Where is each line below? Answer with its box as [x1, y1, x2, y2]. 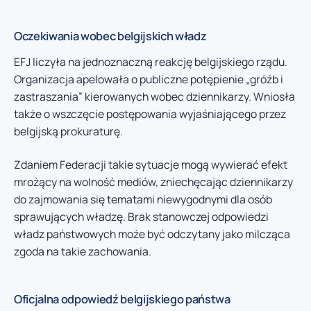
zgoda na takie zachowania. [14, 243, 151, 259]
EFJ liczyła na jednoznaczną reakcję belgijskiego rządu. [14, 54, 287, 70]
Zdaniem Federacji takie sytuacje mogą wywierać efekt [14, 156, 287, 172]
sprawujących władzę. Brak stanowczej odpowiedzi [14, 208, 269, 224]
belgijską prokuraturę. [14, 124, 123, 140]
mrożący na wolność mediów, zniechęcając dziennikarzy [14, 174, 293, 190]
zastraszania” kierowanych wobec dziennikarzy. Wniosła [14, 89, 295, 105]
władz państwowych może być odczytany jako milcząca [14, 226, 290, 242]
